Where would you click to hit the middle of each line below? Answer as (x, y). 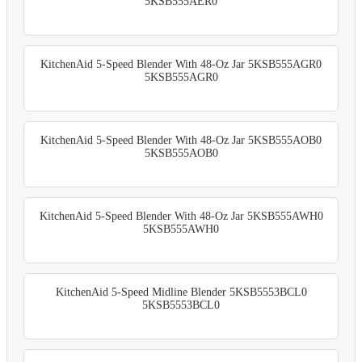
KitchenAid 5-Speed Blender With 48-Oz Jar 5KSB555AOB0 (181, 140)
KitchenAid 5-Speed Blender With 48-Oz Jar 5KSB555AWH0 (181, 216)
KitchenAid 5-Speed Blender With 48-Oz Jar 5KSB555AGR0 (181, 64)
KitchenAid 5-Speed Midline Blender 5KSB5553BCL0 (181, 292)
